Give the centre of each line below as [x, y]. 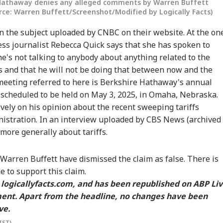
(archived [203, 119]
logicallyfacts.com [37, 183]
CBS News [166, 119]
